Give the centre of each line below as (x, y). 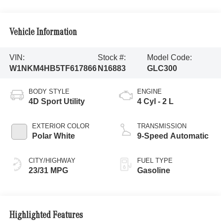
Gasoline (154, 171)
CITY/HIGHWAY (52, 161)
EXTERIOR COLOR (60, 126)
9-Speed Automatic (173, 136)
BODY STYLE (49, 92)
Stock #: (111, 57)
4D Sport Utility (56, 102)
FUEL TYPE (155, 161)
